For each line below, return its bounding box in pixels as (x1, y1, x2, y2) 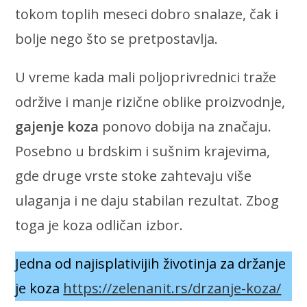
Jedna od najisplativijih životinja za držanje (15, 254, 286, 273)
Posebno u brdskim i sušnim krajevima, (15, 141, 271, 160)
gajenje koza (15, 116, 99, 136)
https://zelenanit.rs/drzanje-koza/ (63, 278, 282, 297)
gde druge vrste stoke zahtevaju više (15, 166, 252, 185)
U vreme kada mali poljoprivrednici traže (15, 67, 277, 86)
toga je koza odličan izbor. (15, 215, 184, 234)
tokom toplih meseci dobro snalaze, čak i (15, 4, 279, 23)
